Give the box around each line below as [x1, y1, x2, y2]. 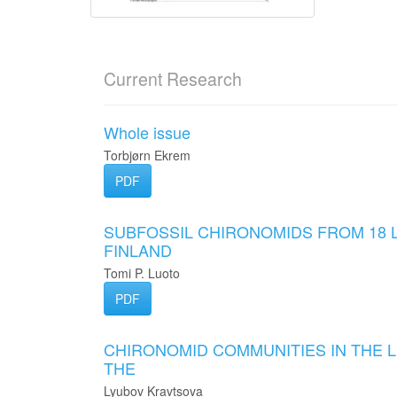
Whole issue [104, 121, 191, 144]
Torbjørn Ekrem [104, 146, 191, 164]
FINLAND [104, 238, 172, 261]
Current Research [104, 66, 242, 91]
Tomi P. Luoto [104, 264, 180, 282]
